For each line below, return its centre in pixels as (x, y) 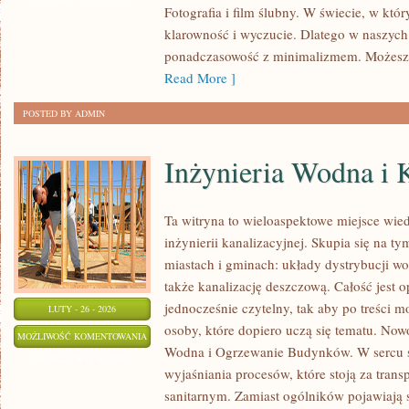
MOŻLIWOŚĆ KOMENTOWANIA (82, 336)
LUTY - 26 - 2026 (82, 309)
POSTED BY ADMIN (64, 113)
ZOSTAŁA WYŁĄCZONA (82, 359)
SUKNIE (163, 42)
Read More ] (200, 78)
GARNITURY (172, 88)
